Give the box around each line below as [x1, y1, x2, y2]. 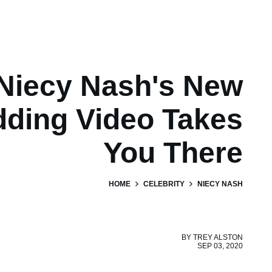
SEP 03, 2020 [197, 241, 243, 250]
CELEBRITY [143, 179, 185, 188]
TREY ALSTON [193, 233, 243, 242]
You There [103, 136, 243, 169]
